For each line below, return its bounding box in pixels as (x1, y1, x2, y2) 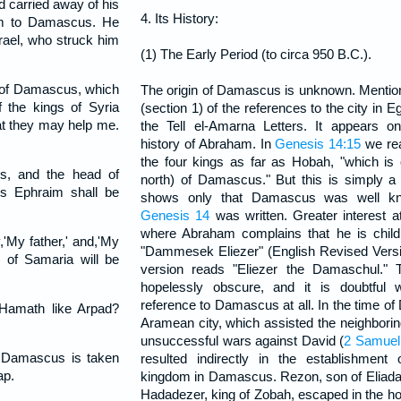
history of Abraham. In (141, 136, 276, 151)
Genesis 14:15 (275, 136, 362, 151)
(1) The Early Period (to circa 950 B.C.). (141, 47, 371, 62)
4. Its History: (141, 11, 218, 26)
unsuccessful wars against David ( (141, 333, 345, 348)
